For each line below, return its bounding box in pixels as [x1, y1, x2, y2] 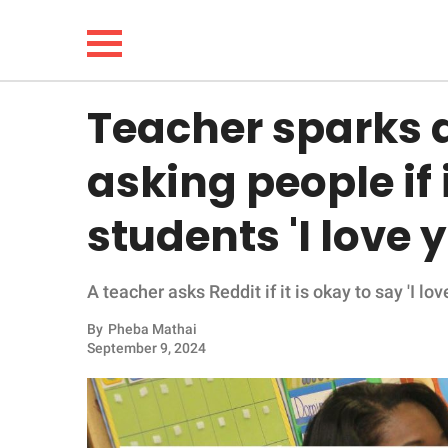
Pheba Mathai [108, 321, 197, 337]
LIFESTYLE [34, 186, 122, 207]
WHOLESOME [34, 288, 144, 309]
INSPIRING [34, 339, 121, 360]
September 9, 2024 [87, 340, 206, 356]
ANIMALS [34, 390, 113, 411]
